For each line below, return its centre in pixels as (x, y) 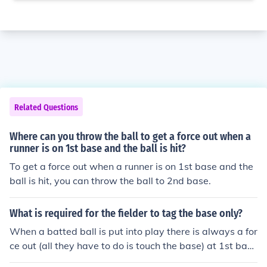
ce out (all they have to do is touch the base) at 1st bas (131, 246)
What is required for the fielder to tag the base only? (126, 213)
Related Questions (46, 108)
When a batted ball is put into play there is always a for (133, 231)
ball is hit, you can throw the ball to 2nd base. (110, 181)
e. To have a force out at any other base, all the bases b (132, 260)
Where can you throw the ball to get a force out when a (130, 136)
